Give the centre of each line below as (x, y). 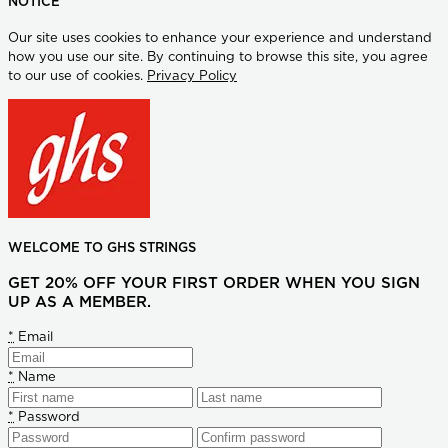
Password (47, 417)
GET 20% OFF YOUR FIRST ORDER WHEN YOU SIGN (214, 284)
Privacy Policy (192, 76)
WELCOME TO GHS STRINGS (102, 249)
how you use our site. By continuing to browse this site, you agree (218, 57)
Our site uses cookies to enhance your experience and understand (220, 38)
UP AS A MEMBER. (79, 303)
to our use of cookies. (77, 76)
